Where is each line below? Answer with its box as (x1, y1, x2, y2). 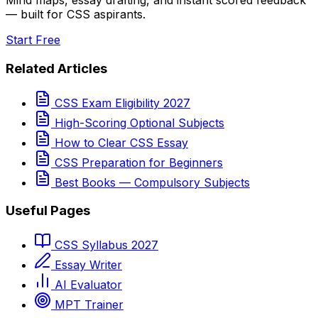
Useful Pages (6, 202, 90, 219)
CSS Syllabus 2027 (55, 238, 158, 253)
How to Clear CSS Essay (55, 135, 188, 150)
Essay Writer (55, 258, 122, 273)
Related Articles (6, 60, 107, 77)
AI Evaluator (55, 278, 122, 292)
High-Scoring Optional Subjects (55, 115, 224, 130)
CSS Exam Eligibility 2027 (55, 95, 190, 110)
